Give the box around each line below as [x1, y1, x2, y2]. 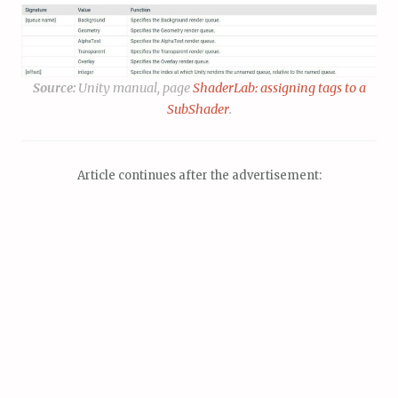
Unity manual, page [75, 80, 193, 97]
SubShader [166, 101, 229, 118]
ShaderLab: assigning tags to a [192, 80, 366, 97]
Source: [32, 80, 76, 97]
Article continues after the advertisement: [76, 168, 322, 184]
